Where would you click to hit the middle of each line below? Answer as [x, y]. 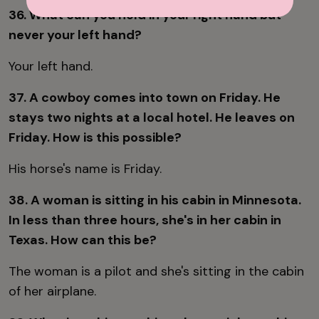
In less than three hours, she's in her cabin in [145, 220]
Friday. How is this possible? [95, 137]
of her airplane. [54, 291]
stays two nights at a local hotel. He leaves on [152, 117]
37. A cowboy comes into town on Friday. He [145, 97]
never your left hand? [75, 35]
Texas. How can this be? [83, 240]
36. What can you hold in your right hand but [145, 15]
